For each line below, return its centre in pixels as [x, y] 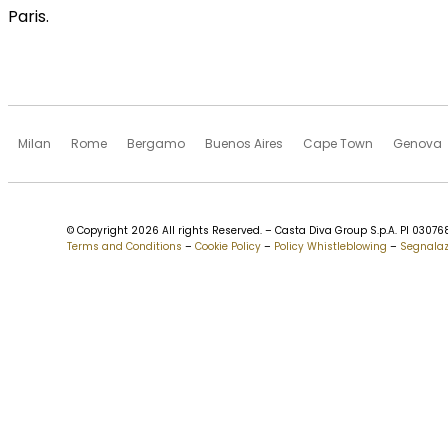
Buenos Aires [244, 143]
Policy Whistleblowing [330, 246]
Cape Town [338, 143]
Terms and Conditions [124, 246]
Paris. [28, 16]
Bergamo [156, 143]
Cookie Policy [228, 246]
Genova [417, 143]
